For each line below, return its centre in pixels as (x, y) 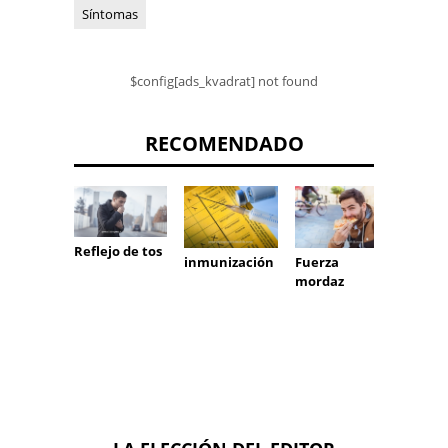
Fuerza (316, 262)
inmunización (229, 262)
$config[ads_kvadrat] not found (224, 81)
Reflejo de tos (118, 250)
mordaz (319, 281)
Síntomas (110, 14)
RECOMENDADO (224, 144)
